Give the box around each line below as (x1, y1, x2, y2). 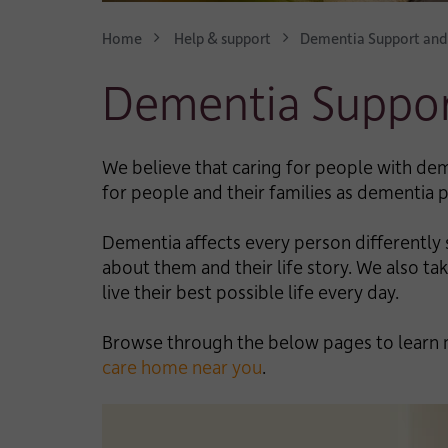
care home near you (102, 354, 262, 379)
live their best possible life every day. (102, 279, 399, 304)
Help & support (174, 28, 271, 48)
